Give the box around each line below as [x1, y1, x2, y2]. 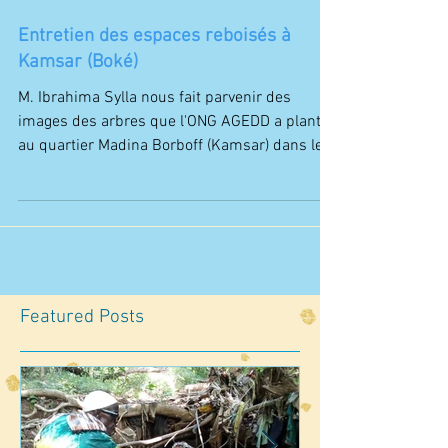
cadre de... [18, 214, 90, 234]
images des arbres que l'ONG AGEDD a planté [18, 166, 329, 186]
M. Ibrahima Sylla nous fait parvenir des [18, 142, 291, 162]
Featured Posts [20, 360, 144, 383]
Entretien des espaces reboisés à [18, 79, 291, 102]
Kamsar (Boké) [18, 105, 138, 128]
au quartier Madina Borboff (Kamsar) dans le [18, 190, 323, 210]
